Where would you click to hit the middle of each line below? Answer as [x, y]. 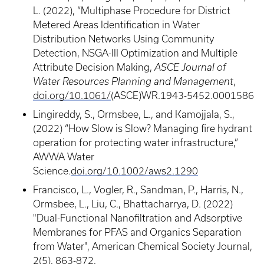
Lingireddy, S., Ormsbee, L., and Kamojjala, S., [134, 114]
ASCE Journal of [190, 67]
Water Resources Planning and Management [133, 81]
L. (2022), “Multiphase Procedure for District [132, 11]
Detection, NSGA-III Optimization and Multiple [135, 53]
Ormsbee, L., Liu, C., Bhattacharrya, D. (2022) [133, 204]
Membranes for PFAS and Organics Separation [137, 232]
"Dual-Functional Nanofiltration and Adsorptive [138, 218]
